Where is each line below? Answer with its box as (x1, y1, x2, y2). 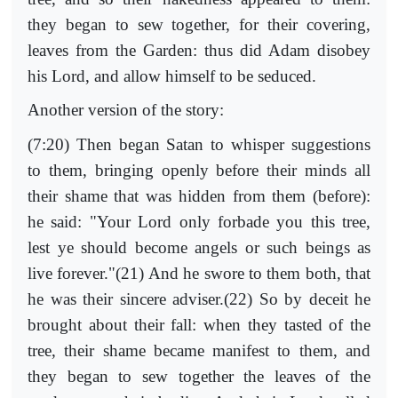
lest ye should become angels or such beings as (28, 238, 370, 258)
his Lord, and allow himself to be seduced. (28, 66, 316, 85)
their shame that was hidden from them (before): (28, 187, 370, 206)
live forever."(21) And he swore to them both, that (28, 264, 370, 283)
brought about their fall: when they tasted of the (28, 315, 370, 335)
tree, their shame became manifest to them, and (28, 341, 370, 361)
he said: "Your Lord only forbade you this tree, (28, 212, 370, 232)
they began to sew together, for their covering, (28, 14, 370, 34)
